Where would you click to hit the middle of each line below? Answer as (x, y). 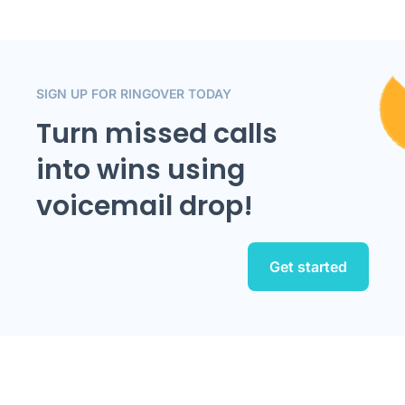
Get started (308, 267)
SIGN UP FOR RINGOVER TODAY (134, 94)
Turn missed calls (157, 134)
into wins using (141, 170)
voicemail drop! (145, 207)
